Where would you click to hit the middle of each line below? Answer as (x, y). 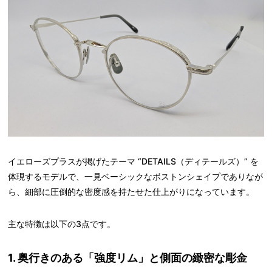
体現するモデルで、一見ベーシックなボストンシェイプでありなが (136, 176)
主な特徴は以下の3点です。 (62, 223)
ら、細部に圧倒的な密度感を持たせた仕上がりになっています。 (131, 191)
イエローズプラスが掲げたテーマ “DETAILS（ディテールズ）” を (134, 161)
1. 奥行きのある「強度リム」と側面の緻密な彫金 (128, 257)
